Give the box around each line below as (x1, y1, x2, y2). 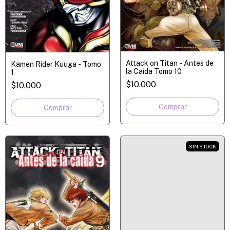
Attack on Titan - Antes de (126, 59, 214, 68)
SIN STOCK (189, 143, 216, 149)
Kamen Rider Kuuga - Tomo (11, 60, 101, 68)
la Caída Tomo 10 (126, 67, 182, 76)
